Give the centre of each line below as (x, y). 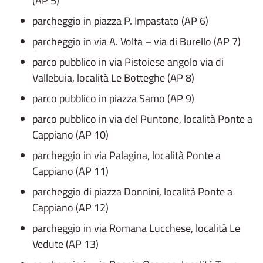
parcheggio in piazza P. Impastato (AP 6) (120, 21)
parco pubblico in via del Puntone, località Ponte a (142, 119)
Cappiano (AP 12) (70, 207)
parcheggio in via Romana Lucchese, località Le (136, 228)
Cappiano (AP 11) (70, 171)
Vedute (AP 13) (65, 244)
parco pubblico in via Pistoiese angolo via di (128, 62)
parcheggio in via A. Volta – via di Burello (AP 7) (136, 41)
